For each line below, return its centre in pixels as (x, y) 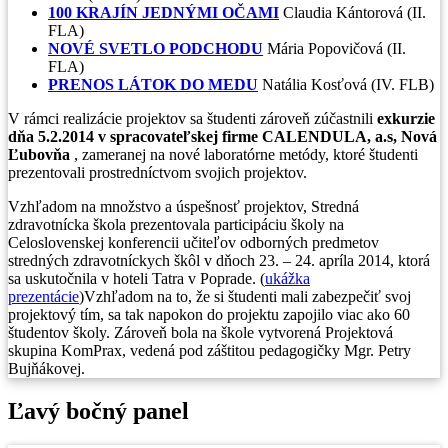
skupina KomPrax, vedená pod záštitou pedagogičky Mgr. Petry (209, 350)
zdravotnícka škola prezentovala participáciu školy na (176, 224)
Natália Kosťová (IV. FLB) (348, 84)
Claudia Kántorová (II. (354, 12)
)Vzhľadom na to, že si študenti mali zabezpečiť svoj (245, 296)
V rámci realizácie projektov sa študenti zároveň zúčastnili (192, 118)
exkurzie (406, 118)
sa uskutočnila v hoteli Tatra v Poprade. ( (136, 278)
